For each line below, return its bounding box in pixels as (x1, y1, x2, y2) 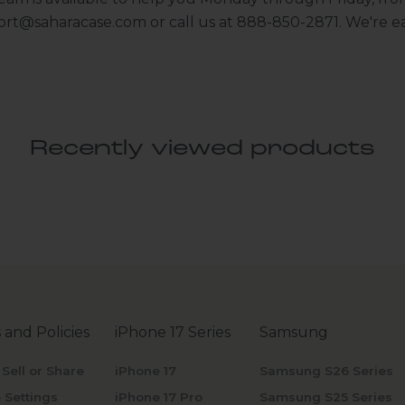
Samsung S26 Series (259, 363, 393, 379)
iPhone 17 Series (115, 324, 231, 342)
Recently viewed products (30, 138, 375, 161)
